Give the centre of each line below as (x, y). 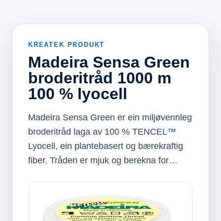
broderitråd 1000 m (100, 78)
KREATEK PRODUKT (67, 45)
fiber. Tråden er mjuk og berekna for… (103, 160)
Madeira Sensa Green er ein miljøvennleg (110, 117)
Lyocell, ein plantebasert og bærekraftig (106, 146)
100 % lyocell (78, 94)
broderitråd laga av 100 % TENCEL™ (102, 132)
